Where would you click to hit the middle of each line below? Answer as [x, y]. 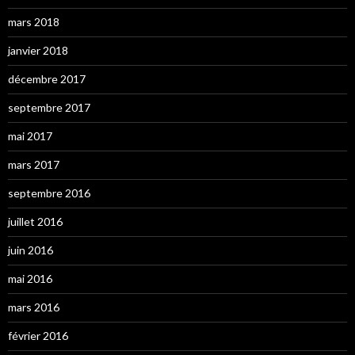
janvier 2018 [38, 50]
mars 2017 [34, 164]
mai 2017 [30, 136]
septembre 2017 [49, 107]
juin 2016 [31, 250]
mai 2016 [30, 279]
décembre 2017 [47, 79]
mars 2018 [34, 22]
